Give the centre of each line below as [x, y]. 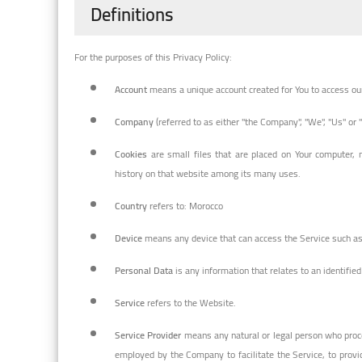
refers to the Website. [190, 302]
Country [131, 205]
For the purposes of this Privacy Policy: [153, 57]
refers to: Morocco [185, 205]
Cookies [131, 154]
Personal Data [144, 270]
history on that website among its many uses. [208, 173]
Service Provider [148, 335]
